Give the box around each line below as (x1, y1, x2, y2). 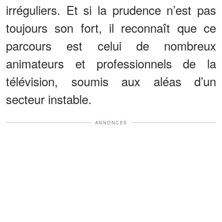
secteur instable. (6, 90, 92, 108)
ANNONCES (95, 119, 127, 126)
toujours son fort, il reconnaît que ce (6, 18, 216, 36)
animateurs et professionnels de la (6, 54, 216, 72)
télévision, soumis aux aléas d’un (6, 72, 216, 90)
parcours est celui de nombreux (6, 36, 216, 54)
